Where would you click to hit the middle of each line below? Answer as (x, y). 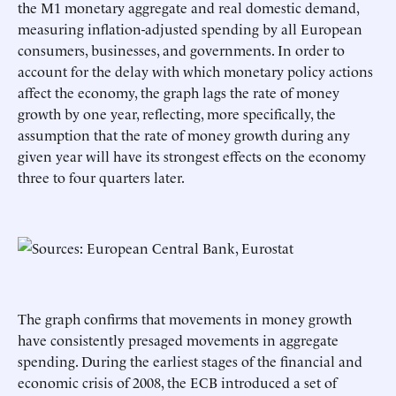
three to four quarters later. (101, 177)
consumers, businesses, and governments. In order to (181, 49)
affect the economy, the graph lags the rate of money (179, 92)
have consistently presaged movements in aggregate (178, 339)
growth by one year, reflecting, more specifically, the (177, 113)
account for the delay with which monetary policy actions (195, 71)
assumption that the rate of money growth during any (184, 134)
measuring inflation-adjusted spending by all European (190, 28)
